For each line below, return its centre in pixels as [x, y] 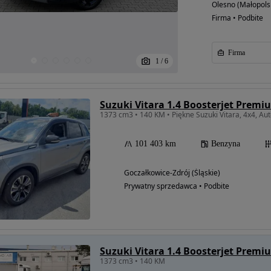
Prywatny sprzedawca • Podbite [177, 186]
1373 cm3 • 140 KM [132, 261]
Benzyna [226, 144]
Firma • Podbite [237, 18]
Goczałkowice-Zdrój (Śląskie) [172, 173]
